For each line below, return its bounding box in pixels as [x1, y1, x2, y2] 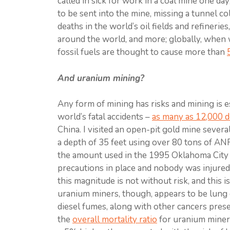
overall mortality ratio [72, 214, 157, 225]
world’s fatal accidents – [57, 111, 152, 123]
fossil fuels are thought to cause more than [57, 46, 227, 58]
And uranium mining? [57, 72, 144, 84]
